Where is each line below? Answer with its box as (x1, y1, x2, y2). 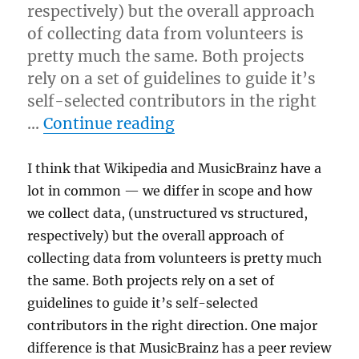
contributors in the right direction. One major (27, 317, 318, 334)
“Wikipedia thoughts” (174, 113, 343, 133)
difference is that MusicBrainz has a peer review (27, 340, 332, 357)
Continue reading (43, 114, 175, 134)
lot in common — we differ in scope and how (27, 183, 313, 200)
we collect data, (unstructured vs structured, (27, 205, 309, 222)
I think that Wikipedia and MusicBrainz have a (27, 160, 322, 177)
